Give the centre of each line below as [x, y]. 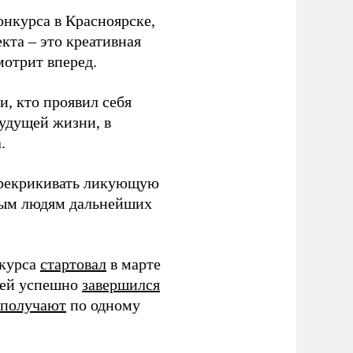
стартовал [73, 264]
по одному [103, 305]
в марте [134, 264]
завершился [121, 284]
